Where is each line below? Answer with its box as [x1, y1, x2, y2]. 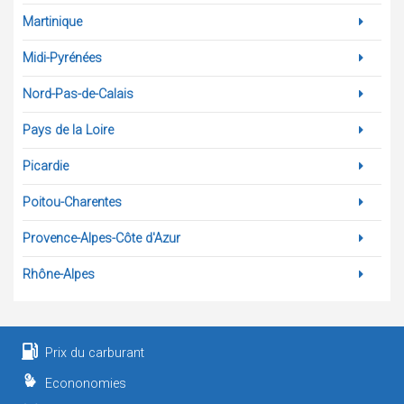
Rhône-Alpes [23, 267, 95, 282]
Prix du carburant [45, 345, 145, 361]
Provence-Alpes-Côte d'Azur [23, 231, 180, 246]
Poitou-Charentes [23, 195, 122, 210]
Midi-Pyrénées [23, 50, 102, 66]
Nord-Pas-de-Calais [23, 87, 133, 102]
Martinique [23, 14, 82, 30]
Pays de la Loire [23, 123, 114, 138]
